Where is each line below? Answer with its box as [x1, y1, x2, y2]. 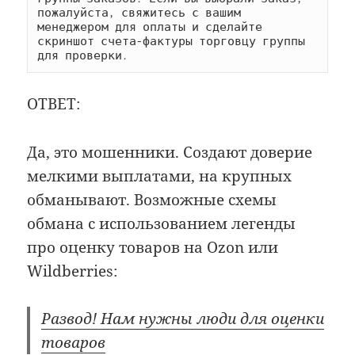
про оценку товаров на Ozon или [27, 236, 279, 258]
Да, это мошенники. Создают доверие [27, 141, 313, 162]
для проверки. [37, 49, 129, 63]
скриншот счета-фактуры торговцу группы [37, 35, 306, 48]
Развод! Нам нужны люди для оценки [41, 307, 325, 329]
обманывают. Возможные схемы [27, 189, 277, 210]
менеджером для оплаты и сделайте [37, 21, 263, 34]
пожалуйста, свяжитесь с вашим [37, 6, 242, 20]
